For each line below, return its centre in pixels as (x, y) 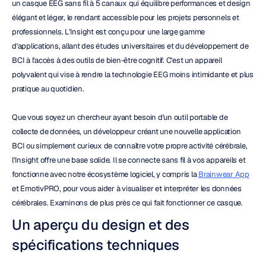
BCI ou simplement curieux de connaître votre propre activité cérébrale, (130, 146)
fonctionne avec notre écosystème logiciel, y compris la (105, 174)
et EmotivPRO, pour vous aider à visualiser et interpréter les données (127, 189)
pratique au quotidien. (48, 89)
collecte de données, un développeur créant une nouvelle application (126, 132)
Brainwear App (224, 174)
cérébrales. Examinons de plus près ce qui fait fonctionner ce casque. (127, 203)
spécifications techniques (96, 245)
